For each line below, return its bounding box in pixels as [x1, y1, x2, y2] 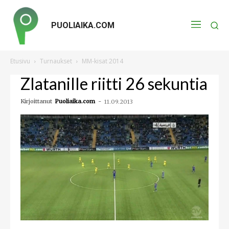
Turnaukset [40, 57, 72, 65]
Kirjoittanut [20, 98, 52, 105]
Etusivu [10, 57, 30, 65]
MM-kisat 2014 [82, 57, 123, 65]
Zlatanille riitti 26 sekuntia [20, 74, 208, 94]
